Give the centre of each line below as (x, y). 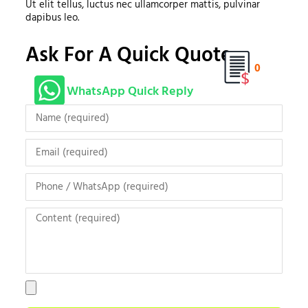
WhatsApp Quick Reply (130, 92)
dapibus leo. (52, 18)
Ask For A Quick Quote (128, 56)
